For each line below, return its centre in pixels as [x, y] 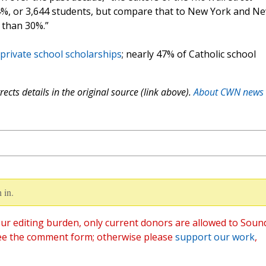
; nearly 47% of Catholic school [189, 54]
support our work [215, 237]
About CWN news [228, 92]
